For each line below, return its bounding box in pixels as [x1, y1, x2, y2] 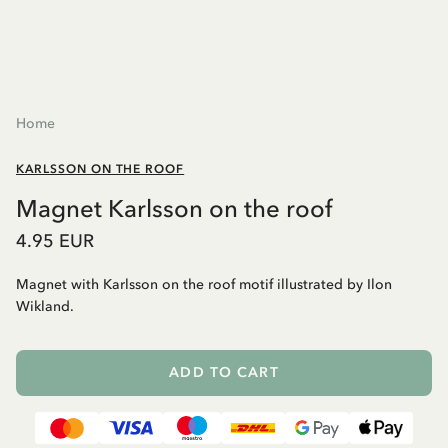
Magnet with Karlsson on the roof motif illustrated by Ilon [16, 276, 392, 294]
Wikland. [16, 298, 74, 316]
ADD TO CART [169, 364, 279, 382]
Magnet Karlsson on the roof [16, 194, 332, 224]
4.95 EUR [16, 230, 94, 253]
